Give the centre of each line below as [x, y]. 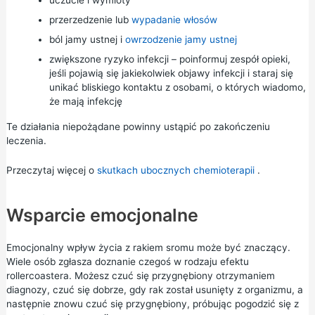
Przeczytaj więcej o [51, 170]
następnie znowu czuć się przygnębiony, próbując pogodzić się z [152, 303]
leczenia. [26, 141]
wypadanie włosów [174, 20]
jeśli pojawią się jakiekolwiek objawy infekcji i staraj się [171, 73]
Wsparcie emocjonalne [102, 215]
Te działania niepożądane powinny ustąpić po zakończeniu [138, 127]
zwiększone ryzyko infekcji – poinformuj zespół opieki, [169, 59]
